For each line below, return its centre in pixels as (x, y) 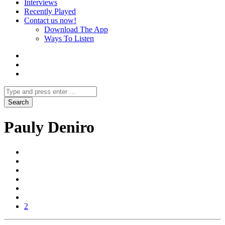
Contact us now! (50, 20)
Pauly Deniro (49, 127)
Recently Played (50, 11)
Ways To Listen (69, 38)
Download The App (76, 29)
